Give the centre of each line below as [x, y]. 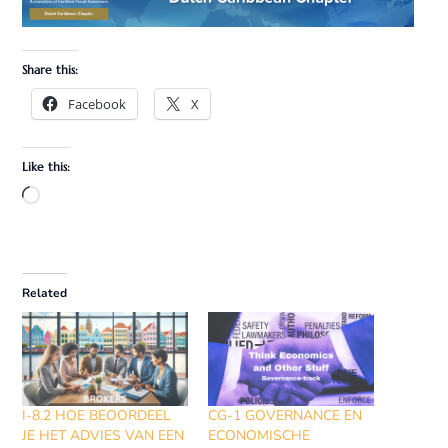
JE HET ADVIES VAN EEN [103, 436]
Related [45, 292]
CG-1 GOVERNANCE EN [284, 416]
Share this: [50, 69]
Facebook [97, 103]
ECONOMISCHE [258, 436]
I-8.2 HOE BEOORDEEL [97, 416]
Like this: [46, 166]
